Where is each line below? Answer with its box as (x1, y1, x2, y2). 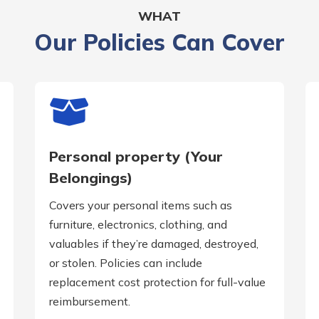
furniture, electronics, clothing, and (49, 217, 227, 232)
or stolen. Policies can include (49, 256, 202, 271)
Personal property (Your (49, 147, 223, 166)
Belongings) (49, 169, 132, 187)
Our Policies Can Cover (34, 28, 285, 57)
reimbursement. (49, 294, 130, 309)
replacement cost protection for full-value (49, 275, 266, 290)
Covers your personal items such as (49, 198, 232, 213)
